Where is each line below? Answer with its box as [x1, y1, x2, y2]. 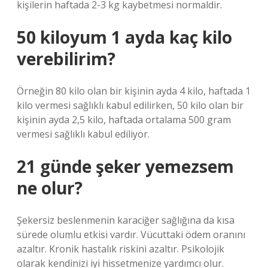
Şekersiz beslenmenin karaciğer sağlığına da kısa [17, 214, 234, 227]
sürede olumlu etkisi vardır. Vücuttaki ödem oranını [17, 228, 245, 241]
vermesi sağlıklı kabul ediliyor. [17, 127, 150, 141]
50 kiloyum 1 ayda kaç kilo [17, 26, 232, 48]
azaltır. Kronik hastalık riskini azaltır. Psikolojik [17, 242, 224, 255]
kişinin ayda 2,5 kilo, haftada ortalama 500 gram [17, 113, 231, 126]
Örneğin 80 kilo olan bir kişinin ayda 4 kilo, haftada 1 [17, 84, 251, 98]
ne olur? [17, 176, 83, 199]
